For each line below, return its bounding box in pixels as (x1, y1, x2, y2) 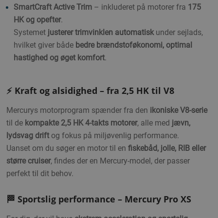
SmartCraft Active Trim (14, 2, 92, 12)
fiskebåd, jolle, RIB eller (128, 144, 206, 153)
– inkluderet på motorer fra (92, 2, 188, 12)
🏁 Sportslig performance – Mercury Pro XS (6, 193, 191, 205)
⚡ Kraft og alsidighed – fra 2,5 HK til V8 (6, 85, 174, 96)
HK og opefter (14, 15, 61, 24)
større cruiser (6, 156, 51, 165)
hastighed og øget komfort (14, 53, 105, 62)
